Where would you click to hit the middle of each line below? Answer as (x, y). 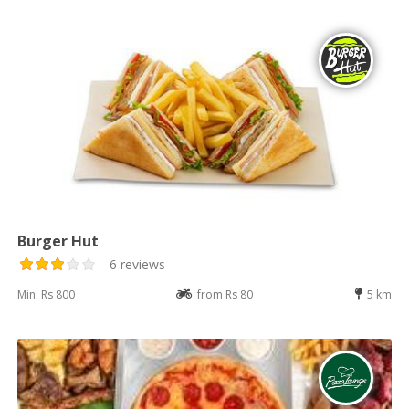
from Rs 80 (225, 295)
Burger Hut (58, 241)
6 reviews (138, 265)
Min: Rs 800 (47, 295)
